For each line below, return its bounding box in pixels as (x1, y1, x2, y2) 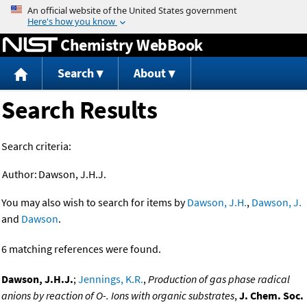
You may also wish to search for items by (1, 195, 187, 210)
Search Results (1, 95, 157, 126)
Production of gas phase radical (148, 272, 290, 286)
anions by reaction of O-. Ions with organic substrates (1, 288, 234, 303)
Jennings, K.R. (78, 272, 143, 286)
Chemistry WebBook (60, 34, 203, 56)
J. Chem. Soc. (239, 288, 304, 303)
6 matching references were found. (1, 242, 161, 256)
